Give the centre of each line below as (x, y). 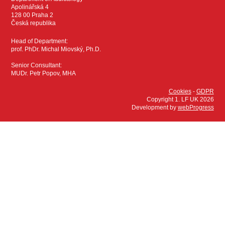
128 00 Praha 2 (32, 15)
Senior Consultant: (37, 65)
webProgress (196, 107)
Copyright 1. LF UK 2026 (180, 99)
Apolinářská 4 (30, 7)
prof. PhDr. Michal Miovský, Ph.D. (56, 49)
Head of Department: (40, 41)
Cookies (180, 91)
